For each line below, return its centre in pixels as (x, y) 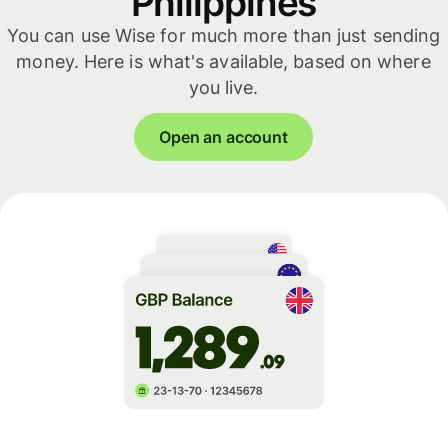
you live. (223, 87)
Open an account (223, 136)
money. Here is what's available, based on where (223, 61)
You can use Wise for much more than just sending (223, 35)
